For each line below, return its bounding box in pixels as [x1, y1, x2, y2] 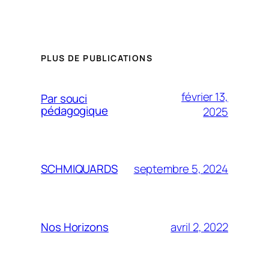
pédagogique [41, 103, 108, 119]
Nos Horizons [41, 219, 109, 235]
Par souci [41, 91, 88, 107]
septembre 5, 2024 [133, 160, 228, 177]
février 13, [181, 89, 228, 105]
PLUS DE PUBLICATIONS [41, 52, 153, 64]
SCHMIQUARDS [41, 161, 118, 177]
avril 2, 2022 [171, 219, 228, 235]
